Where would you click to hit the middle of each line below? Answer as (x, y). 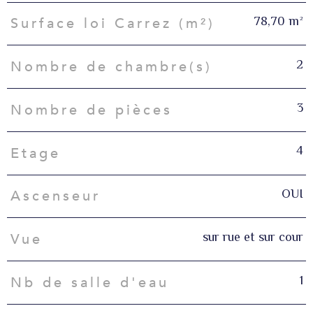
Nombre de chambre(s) (111, 67)
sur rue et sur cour (253, 236)
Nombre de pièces (91, 110)
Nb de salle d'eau (89, 282)
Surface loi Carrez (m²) (112, 24)
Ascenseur (55, 196)
